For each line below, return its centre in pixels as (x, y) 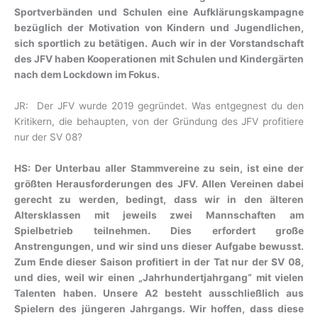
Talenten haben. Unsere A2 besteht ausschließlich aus (159, 293)
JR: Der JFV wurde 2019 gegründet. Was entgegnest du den (159, 105)
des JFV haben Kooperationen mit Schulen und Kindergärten (159, 59)
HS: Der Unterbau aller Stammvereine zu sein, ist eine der (159, 168)
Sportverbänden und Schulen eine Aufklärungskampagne (159, 12)
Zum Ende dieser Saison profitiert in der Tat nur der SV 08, (159, 262)
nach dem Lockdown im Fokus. (91, 74)
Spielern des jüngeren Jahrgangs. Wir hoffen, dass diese (159, 308)
